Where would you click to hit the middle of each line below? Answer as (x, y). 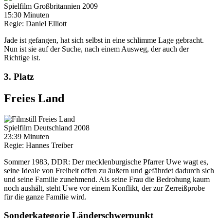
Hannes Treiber (49, 145)
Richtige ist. (22, 57)
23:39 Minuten (27, 136)
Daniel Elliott (46, 23)
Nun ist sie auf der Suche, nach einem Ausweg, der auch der (96, 49)
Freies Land (34, 98)
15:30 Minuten (27, 15)
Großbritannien (58, 6)
